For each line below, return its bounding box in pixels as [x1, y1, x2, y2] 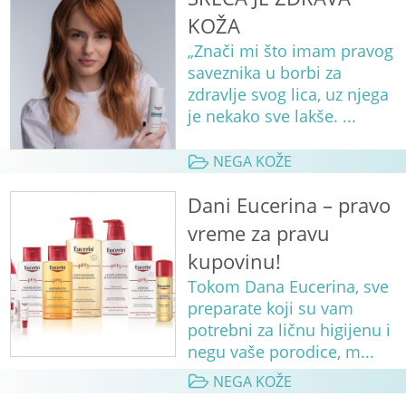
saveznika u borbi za [187, 62, 342, 84]
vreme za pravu [187, 219, 330, 248]
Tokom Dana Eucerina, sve [187, 275, 389, 298]
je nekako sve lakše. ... [187, 105, 356, 128]
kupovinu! [187, 247, 281, 276]
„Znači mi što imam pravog [187, 40, 393, 63]
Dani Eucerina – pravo [187, 191, 391, 220]
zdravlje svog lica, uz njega [187, 83, 389, 106]
